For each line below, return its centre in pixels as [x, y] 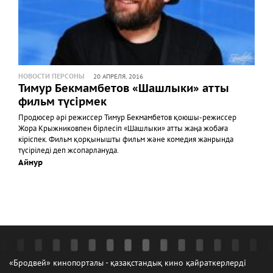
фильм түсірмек [62, 102]
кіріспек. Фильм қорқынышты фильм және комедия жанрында [126, 140]
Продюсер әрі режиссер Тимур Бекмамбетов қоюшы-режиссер [127, 118]
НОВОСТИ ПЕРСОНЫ [51, 77]
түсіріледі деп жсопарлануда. [69, 151]
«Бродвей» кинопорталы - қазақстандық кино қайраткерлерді [128, 263]
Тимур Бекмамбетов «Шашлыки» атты [124, 89]
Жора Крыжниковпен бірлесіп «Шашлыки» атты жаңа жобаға [123, 129]
